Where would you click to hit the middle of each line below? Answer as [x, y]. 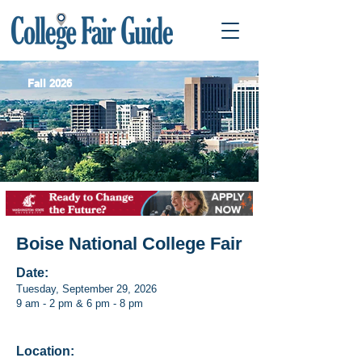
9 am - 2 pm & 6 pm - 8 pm [80, 303]
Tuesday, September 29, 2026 [86, 289]
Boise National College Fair [129, 244]
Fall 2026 [50, 83]
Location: [45, 351]
